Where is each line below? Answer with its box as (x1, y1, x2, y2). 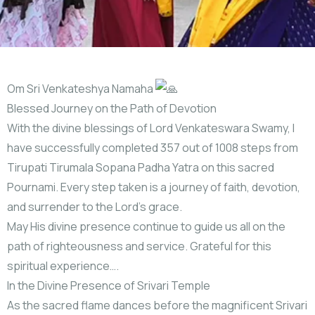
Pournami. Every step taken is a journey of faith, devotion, (7, 179, 300, 195)
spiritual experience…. (7, 258, 119, 274)
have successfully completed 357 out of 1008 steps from (7, 140, 298, 155)
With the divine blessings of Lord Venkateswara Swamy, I (7, 120, 295, 136)
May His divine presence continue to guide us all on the (7, 219, 285, 234)
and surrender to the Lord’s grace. (7, 199, 182, 214)
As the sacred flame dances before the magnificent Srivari (7, 297, 307, 313)
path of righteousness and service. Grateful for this (7, 238, 271, 254)
